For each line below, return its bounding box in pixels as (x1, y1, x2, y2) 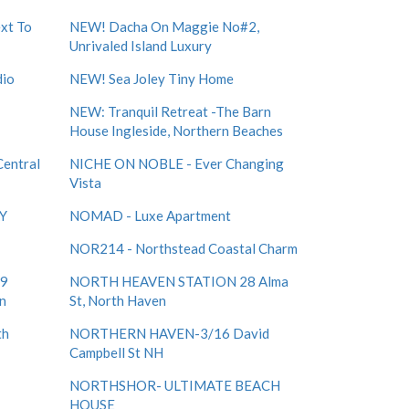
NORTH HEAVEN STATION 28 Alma (69, 273, 288, 289)
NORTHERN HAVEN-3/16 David (69, 325, 269, 341)
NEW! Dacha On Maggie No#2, (69, 18, 259, 35)
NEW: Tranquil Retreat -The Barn (69, 103, 271, 120)
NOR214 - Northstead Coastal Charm (69, 240, 298, 257)
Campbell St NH (69, 344, 163, 361)
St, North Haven (69, 292, 166, 309)
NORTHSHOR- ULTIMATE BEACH (69, 377, 280, 393)
